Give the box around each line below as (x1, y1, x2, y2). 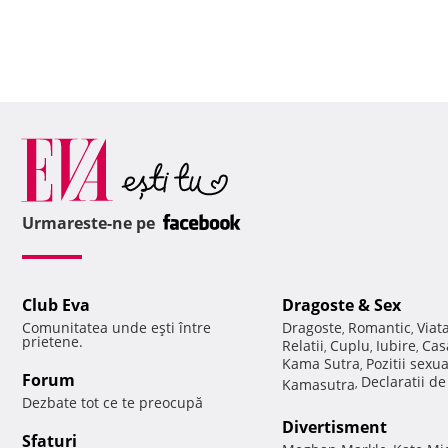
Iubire (376, 336, 416, 356)
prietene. (22, 332, 83, 352)
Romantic (348, 318, 411, 338)
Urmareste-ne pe (22, 212, 159, 235)
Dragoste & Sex (282, 294, 401, 317)
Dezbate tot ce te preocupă (22, 393, 203, 413)
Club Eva (22, 294, 90, 317)
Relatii (282, 336, 324, 356)
